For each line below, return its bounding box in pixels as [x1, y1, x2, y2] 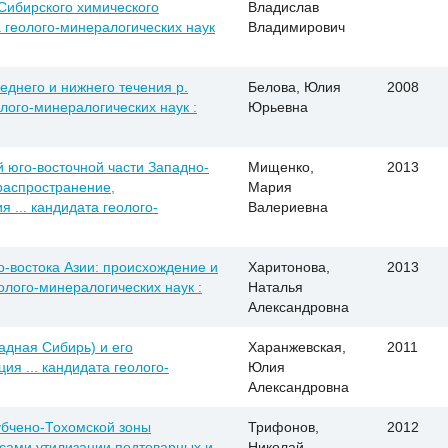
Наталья [248, 279, 303, 296]
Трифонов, [248, 419, 319, 436]
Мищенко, [248, 159, 314, 176]
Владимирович [248, 19, 345, 36]
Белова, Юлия [248, 79, 341, 96]
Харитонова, [248, 259, 330, 276]
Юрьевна [248, 99, 308, 116]
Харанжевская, [248, 339, 346, 356]
